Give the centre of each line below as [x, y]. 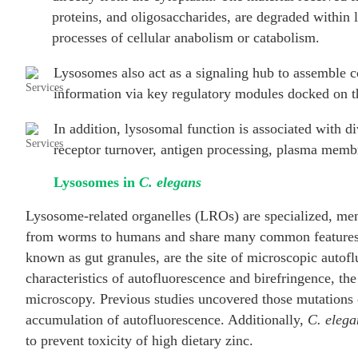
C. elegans [170, 182]
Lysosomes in [96, 182]
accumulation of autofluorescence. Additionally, [167, 319]
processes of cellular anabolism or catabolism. [186, 37]
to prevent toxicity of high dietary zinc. [139, 340]
